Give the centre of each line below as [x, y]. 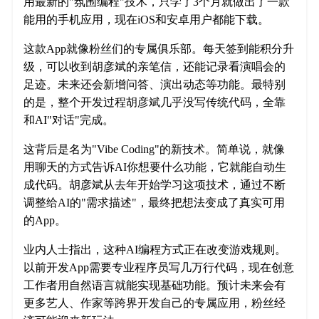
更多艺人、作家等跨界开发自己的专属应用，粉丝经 [155, 303]
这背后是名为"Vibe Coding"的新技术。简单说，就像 [154, 150]
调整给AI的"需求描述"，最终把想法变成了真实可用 [154, 203]
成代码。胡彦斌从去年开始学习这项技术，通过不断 [155, 185]
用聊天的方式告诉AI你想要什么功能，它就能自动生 [155, 167]
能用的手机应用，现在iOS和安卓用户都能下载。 [146, 20]
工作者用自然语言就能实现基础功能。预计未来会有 [155, 286]
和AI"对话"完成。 [69, 120]
